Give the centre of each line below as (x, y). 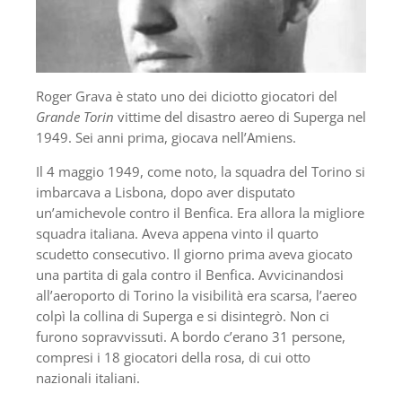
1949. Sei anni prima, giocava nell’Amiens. (166, 138)
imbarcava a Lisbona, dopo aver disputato (166, 192)
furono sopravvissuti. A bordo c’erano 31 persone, (191, 337)
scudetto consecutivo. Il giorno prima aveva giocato (194, 254)
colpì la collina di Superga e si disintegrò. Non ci (183, 316)
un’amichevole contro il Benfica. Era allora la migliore (200, 213)
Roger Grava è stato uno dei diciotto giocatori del (187, 96)
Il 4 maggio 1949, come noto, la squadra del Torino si (201, 172)
